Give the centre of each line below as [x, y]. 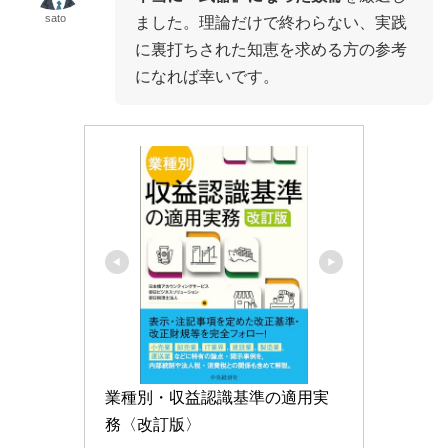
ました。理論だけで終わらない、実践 [271, 22]
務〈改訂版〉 [153, 424]
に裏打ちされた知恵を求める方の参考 [271, 49]
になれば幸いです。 [207, 76]
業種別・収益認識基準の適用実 [217, 397]
